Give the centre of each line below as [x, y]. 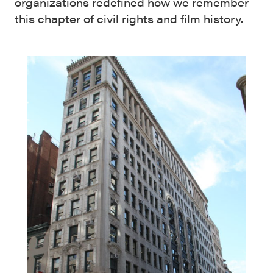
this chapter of [56, 19]
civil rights [125, 19]
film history [211, 19]
